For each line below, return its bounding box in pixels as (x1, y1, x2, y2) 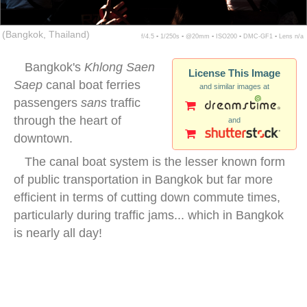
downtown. (14, 132, 73, 146)
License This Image (188, 67, 280, 79)
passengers (14, 96, 81, 110)
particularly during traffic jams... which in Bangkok (14, 208, 284, 223)
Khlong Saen (84, 60, 155, 75)
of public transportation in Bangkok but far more (14, 173, 273, 187)
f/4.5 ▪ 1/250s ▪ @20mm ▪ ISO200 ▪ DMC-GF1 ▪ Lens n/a (141, 33, 304, 40)
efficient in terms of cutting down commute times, (14, 191, 280, 205)
